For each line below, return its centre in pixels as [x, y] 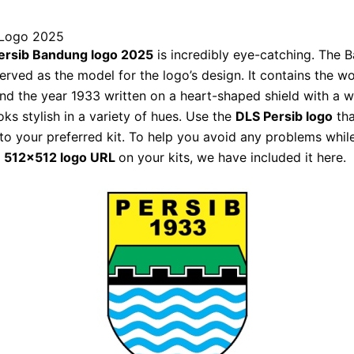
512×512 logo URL [61, 158]
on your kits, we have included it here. [232, 158]
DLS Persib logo [284, 117]
